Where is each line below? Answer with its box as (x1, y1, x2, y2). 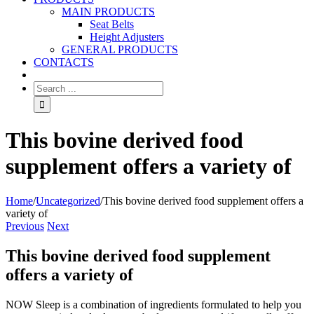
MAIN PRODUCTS (62, 6, 155, 18)
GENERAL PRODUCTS (62, 43, 178, 55)
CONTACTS (34, 56, 94, 68)
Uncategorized (36, 194, 100, 207)
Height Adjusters (90, 31, 164, 43)
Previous (6, 219, 44, 232)
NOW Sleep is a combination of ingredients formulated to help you (6, 298, 301, 310)
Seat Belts (90, 18, 134, 30)
